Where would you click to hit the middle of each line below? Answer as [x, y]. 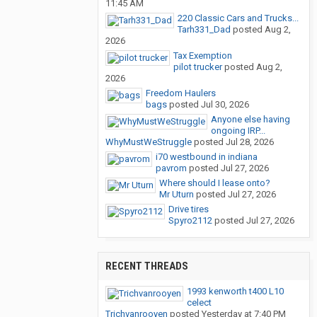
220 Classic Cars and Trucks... [238, 18]
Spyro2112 [190, 221]
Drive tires [189, 209]
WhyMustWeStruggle [149, 142]
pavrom [171, 168]
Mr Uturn [177, 195]
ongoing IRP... [238, 131]
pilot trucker [198, 67]
